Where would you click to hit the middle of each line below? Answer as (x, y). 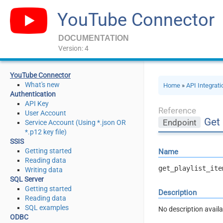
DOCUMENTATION (94, 38)
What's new (42, 85)
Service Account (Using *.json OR (75, 122)
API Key (37, 104)
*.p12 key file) (46, 132)
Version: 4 (73, 48)
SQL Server (27, 179)
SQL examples (47, 208)
